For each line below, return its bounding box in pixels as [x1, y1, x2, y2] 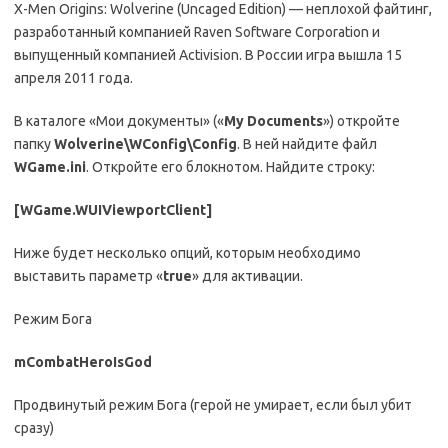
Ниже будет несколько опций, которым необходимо [14, 245, 361, 261]
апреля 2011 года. [14, 70, 133, 86]
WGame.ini [14, 159, 86, 175]
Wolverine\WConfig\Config [54, 136, 237, 152]
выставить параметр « [14, 268, 163, 284]
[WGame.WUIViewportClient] [14, 202, 212, 218]
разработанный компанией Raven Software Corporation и [14, 24, 380, 40]
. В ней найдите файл [237, 136, 377, 152]
